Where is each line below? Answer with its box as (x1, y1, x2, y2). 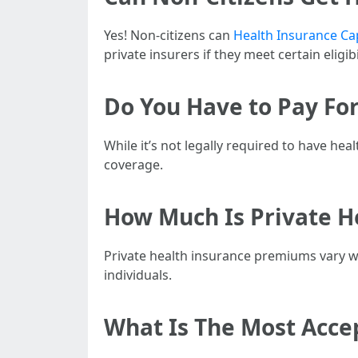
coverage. (104, 156, 163, 173)
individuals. (104, 266, 172, 284)
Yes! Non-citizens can (104, 26, 233, 44)
